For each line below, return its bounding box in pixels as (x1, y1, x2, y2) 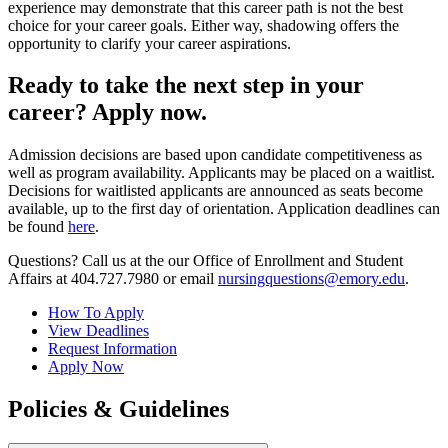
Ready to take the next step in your (8, 72, 364, 99)
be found (8, 218, 68, 236)
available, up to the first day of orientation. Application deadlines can (8, 200, 440, 218)
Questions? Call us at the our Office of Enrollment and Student (8, 252, 403, 270)
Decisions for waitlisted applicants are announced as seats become (8, 182, 423, 200)
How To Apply (48, 304, 144, 322)
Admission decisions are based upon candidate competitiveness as (8, 146, 422, 164)
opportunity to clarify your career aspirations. (8, 34, 291, 52)
